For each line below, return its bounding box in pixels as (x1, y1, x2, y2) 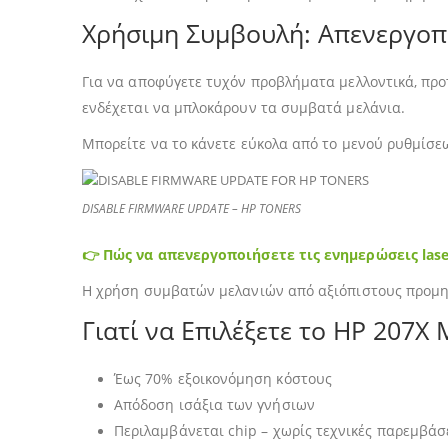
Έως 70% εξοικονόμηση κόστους (114, 368, 332, 388)
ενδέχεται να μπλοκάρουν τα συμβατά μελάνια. (82, 98, 406, 117)
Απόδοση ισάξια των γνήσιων (114, 394, 315, 414)
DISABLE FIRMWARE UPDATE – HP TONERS (82, 199, 301, 217)
